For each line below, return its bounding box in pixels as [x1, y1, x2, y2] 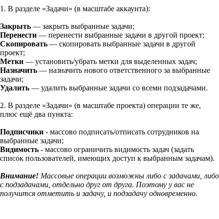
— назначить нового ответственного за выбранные [39, 66, 210, 74]
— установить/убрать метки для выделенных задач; [25, 57, 197, 66]
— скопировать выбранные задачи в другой [49, 40, 196, 48]
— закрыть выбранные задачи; [33, 22, 134, 30]
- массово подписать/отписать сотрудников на [44, 128, 199, 136]
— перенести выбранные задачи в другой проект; [39, 31, 204, 39]
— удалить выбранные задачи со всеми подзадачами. [31, 84, 208, 92]
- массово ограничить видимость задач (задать [39, 145, 194, 153]
